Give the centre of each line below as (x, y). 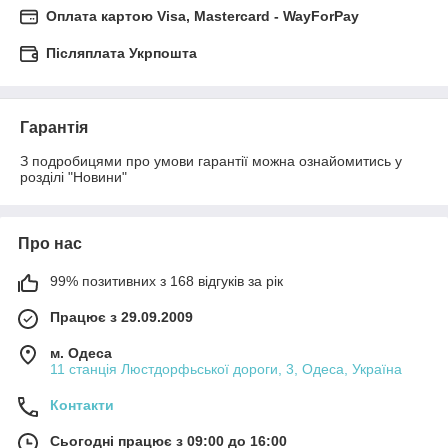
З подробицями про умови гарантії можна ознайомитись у (211, 161)
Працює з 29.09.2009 (121, 317)
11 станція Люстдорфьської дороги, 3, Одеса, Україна (226, 369)
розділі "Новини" (73, 177)
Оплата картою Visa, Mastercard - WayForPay (202, 16)
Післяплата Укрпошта (121, 53)
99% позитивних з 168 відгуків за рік (166, 281)
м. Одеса (81, 353)
